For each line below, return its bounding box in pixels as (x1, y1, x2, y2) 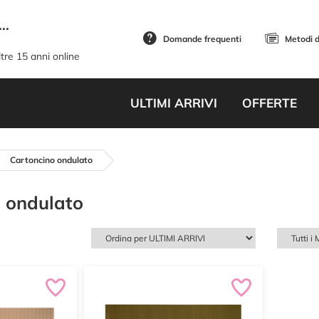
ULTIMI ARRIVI (130, 95, 217, 110)
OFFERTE (241, 95, 297, 110)
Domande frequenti (163, 33, 241, 44)
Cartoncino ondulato (10, 155, 93, 165)
